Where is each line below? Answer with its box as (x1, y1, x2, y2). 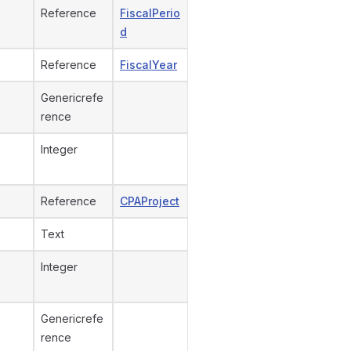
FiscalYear (120, 58, 177, 71)
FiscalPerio (120, 6, 180, 20)
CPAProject (120, 194, 179, 208)
